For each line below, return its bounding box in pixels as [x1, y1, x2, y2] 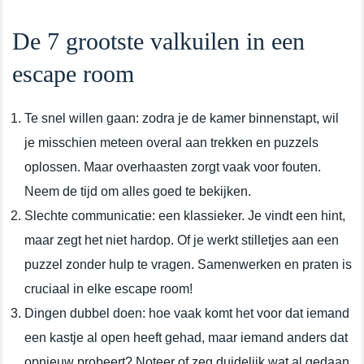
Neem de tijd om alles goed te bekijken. [24, 184, 251, 198]
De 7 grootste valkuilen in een [12, 27, 305, 54]
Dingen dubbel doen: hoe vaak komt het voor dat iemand [24, 305, 349, 320]
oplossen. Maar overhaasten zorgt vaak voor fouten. [24, 159, 321, 174]
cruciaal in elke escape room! [24, 281, 193, 296]
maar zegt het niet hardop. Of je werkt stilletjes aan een [24, 232, 339, 247]
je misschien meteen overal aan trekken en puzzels [24, 135, 318, 149]
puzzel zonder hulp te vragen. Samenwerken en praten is [24, 257, 352, 271]
